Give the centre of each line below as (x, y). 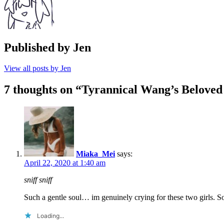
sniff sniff (38, 180)
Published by (38, 47)
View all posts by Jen (37, 68)
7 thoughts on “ (43, 90)
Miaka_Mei (95, 154)
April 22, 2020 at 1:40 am (65, 163)
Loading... (50, 216)
